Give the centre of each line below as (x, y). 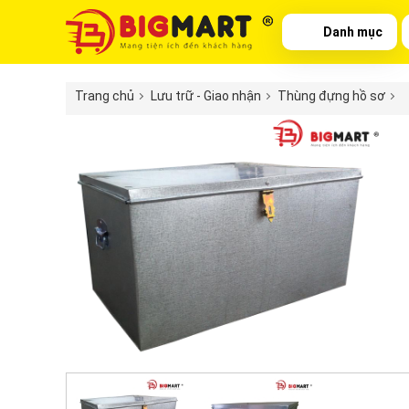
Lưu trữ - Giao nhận (206, 95)
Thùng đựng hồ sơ (331, 95)
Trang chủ (105, 95)
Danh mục (353, 31)
